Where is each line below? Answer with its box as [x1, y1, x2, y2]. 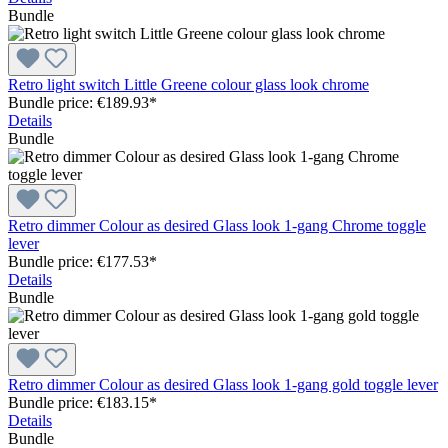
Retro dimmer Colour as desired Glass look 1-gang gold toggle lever [8, 375, 438, 393]
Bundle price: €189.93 [8, 93, 149, 111]
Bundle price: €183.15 [8, 393, 149, 411]
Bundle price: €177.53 [8, 252, 149, 270]
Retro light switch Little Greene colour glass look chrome [8, 75, 369, 93]
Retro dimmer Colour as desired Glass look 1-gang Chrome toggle [8, 216, 426, 234]
